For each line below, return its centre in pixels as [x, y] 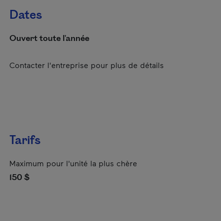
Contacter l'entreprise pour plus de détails [87, 65]
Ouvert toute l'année [49, 38]
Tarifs [25, 141]
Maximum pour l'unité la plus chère [73, 163]
